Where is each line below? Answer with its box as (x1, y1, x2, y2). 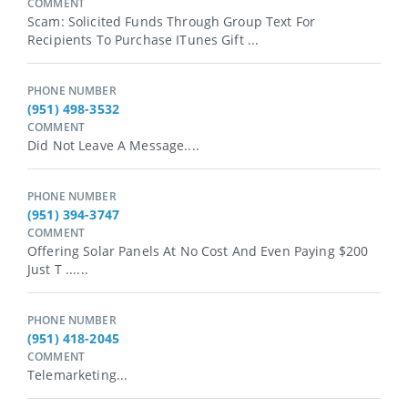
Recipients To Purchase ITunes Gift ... (27, 31, 260, 49)
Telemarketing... (27, 366, 128, 384)
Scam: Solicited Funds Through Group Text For (27, 13, 316, 31)
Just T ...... (27, 260, 88, 279)
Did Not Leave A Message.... (27, 137, 199, 155)
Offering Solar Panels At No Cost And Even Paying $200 (27, 242, 369, 260)
